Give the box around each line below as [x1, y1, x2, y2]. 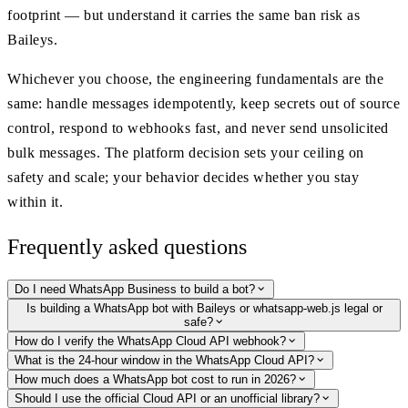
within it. [7, 193, 63, 209]
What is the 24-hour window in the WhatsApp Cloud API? [15, 352, 314, 367]
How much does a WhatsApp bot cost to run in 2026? [15, 372, 296, 386]
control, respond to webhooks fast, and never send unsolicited [7, 119, 389, 136]
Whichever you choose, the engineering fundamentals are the [7, 70, 383, 87]
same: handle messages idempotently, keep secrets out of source [7, 95, 400, 111]
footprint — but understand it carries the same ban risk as [7, 6, 360, 23]
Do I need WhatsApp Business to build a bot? [15, 281, 255, 296]
